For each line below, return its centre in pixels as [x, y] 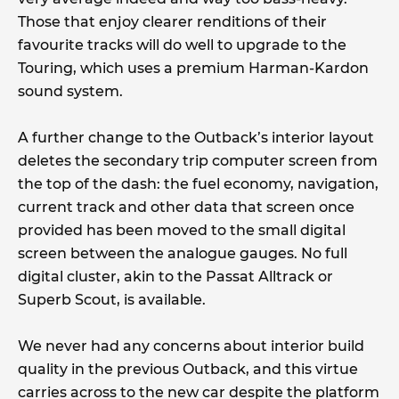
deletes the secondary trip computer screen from [198, 161]
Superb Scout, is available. [112, 300]
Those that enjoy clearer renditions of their [172, 22]
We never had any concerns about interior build [191, 346]
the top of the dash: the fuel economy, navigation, [198, 184]
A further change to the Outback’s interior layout [196, 138]
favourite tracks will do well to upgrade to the [182, 45]
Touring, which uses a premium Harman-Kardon [193, 69]
